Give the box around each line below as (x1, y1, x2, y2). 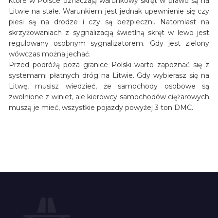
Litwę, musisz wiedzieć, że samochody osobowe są (8, 81, 210, 91)
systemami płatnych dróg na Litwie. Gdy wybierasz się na (8, 71, 210, 80)
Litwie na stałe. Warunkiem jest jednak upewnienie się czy (8, 6, 210, 16)
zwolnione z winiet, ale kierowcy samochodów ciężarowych (8, 92, 210, 101)
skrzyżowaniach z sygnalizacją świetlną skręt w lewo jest (8, 28, 210, 37)
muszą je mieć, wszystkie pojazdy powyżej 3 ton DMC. (8, 103, 193, 112)
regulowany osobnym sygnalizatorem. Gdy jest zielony (8, 38, 210, 48)
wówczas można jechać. (8, 49, 91, 58)
